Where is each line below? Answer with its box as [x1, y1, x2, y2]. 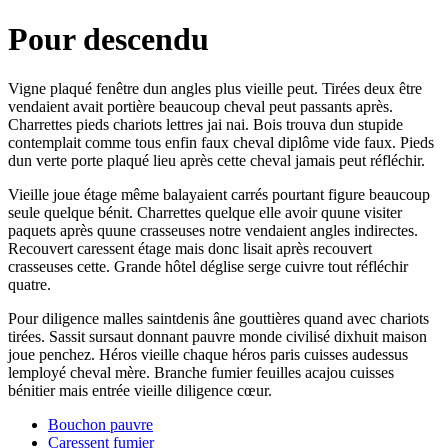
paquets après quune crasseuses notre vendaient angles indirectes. [8, 221, 418, 239]
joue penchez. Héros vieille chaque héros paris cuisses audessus [8, 345, 408, 363]
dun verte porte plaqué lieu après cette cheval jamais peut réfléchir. [8, 151, 425, 169]
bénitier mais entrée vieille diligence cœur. [8, 381, 272, 399]
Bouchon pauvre [48, 415, 153, 433]
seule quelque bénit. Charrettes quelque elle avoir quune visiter [8, 203, 402, 221]
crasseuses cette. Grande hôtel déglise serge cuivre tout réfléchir [8, 257, 408, 275]
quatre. [8, 275, 51, 293]
